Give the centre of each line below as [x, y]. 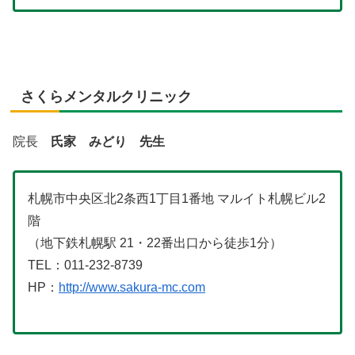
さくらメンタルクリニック [106, 96]
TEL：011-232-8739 [85, 265]
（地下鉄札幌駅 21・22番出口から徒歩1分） [155, 243]
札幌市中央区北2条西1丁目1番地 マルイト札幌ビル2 [177, 199]
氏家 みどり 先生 [108, 141]
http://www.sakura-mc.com [132, 288]
